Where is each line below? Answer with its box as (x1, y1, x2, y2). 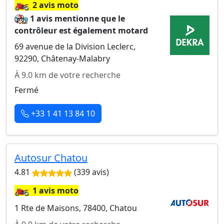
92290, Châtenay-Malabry (14, 53, 110, 64)
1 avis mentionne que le (30, 13, 125, 24)
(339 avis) (72, 166, 109, 177)
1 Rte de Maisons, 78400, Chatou (14, 202, 137, 213)
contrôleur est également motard (14, 25, 148, 36)
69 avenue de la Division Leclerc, (14, 41, 135, 52)
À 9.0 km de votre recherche (14, 69, 120, 80)
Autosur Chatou (14, 151, 87, 164)
